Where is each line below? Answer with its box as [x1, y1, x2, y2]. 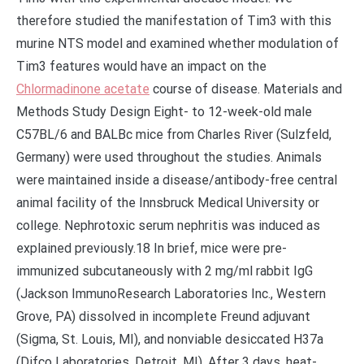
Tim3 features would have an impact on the [16, 58, 266, 74]
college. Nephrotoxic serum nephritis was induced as [16, 218, 320, 233]
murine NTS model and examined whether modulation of [16, 36, 339, 51]
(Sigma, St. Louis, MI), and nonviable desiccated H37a [16, 331, 323, 347]
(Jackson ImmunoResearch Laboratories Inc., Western [16, 286, 326, 301]
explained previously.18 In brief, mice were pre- [16, 240, 287, 256]
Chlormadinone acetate [16, 81, 149, 97]
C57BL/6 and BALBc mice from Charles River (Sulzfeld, [16, 127, 331, 142]
